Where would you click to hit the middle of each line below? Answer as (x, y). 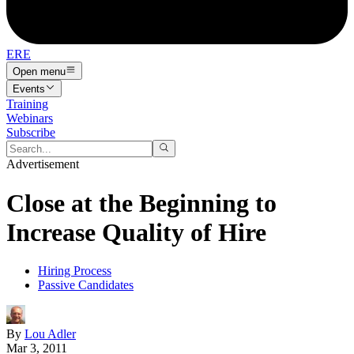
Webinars (30, 118)
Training (27, 104)
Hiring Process (75, 271)
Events (29, 88)
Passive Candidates (86, 285)
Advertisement (43, 164)
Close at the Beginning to (141, 203)
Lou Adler (50, 334)
